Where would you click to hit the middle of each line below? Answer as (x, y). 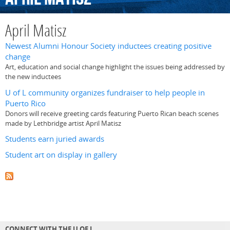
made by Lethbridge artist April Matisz (63, 123)
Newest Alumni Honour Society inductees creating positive (108, 46)
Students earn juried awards (55, 139)
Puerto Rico (25, 103)
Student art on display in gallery (61, 155)
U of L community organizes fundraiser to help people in (105, 92)
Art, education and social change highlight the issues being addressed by (115, 67)
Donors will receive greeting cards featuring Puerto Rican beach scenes (112, 113)
